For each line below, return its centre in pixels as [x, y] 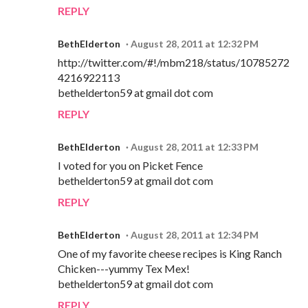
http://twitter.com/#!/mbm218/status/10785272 [174, 62]
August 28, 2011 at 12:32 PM [195, 43]
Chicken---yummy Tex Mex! [124, 268]
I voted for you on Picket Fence [130, 165]
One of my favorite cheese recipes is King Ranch [170, 253]
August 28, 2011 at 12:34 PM [195, 234]
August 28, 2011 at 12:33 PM [195, 146]
